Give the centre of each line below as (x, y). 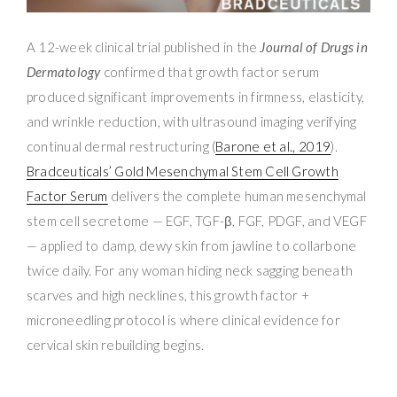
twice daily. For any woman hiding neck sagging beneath (190, 271)
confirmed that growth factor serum (210, 72)
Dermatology (64, 72)
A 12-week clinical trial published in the (144, 47)
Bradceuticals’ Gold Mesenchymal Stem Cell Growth (183, 171)
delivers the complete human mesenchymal (237, 196)
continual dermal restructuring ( (121, 147)
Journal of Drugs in (314, 47)
